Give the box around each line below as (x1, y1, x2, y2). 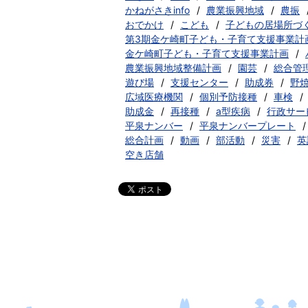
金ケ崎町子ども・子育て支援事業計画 (125, 47, 289, 59)
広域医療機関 (125, 91, 183, 102)
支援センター (170, 76, 228, 88)
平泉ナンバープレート (199, 120, 296, 131)
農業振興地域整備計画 (125, 62, 221, 74)
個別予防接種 (199, 91, 257, 102)
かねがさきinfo (125, 4, 190, 16)
